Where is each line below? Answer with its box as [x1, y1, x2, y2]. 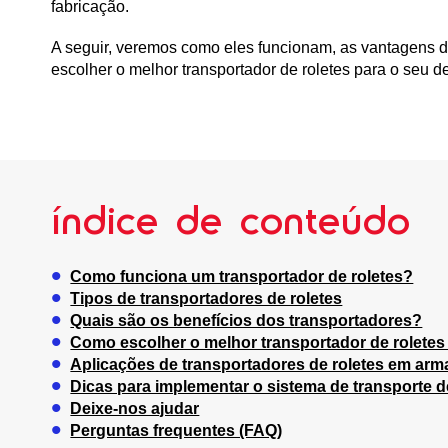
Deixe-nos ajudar [70, 399, 200, 417]
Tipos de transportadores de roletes [70, 289, 343, 307]
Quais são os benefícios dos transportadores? [70, 311, 423, 329]
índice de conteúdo [51, 193, 411, 245]
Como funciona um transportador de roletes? [70, 267, 414, 285]
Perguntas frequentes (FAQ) [70, 421, 283, 439]
